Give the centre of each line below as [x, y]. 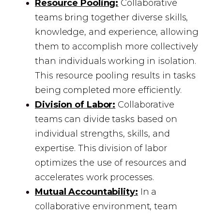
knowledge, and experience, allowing [117, 32]
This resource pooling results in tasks [116, 76]
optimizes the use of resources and [111, 163]
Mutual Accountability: [86, 192]
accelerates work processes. [95, 177]
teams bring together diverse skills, [112, 17]
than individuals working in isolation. [116, 61]
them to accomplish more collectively [117, 46]
